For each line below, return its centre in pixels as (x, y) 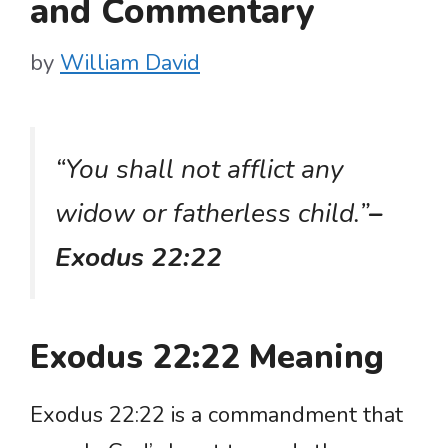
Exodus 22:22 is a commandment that (216, 415)
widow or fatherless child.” (212, 212)
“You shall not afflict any (199, 168)
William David (130, 62)
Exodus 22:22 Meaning (207, 358)
